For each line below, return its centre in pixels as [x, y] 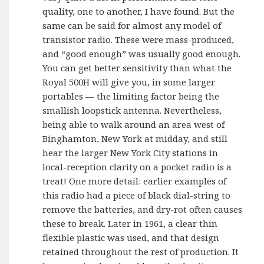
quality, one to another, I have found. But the [139, 11]
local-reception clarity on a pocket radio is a [137, 167]
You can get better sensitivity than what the [137, 68]
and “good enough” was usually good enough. [142, 54]
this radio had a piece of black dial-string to [137, 195]
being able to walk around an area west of [134, 124]
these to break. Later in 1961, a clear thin [130, 223]
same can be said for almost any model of [132, 25]
